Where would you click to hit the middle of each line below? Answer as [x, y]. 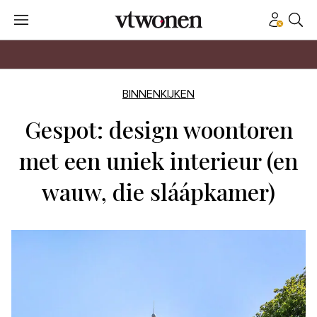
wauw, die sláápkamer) [158, 191]
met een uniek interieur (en [158, 160]
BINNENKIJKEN [158, 94]
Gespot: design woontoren [158, 129]
